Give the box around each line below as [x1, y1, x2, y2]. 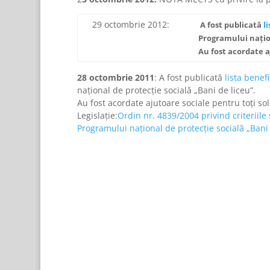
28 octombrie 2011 [77, 72, 154, 83]
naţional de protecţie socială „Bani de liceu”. [77, 84, 256, 96]
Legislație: [77, 110, 118, 121]
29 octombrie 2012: [92, 19, 169, 30]
